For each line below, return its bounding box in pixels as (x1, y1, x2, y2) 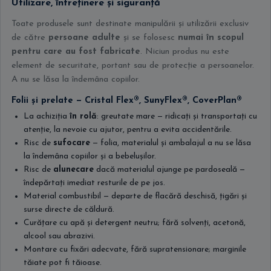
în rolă (70, 112, 97, 121)
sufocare (53, 139, 90, 148)
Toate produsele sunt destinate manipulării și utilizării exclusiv (11, 19, 249, 28)
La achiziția (24, 112, 70, 121)
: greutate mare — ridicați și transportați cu (97, 112, 257, 121)
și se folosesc (120, 33, 178, 42)
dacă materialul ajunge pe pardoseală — (94, 165, 245, 174)
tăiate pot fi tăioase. (24, 258, 102, 267)
